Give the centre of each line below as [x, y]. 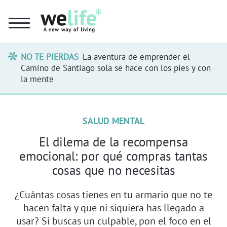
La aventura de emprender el [136, 56]
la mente [37, 79]
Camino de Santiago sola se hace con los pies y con [116, 68]
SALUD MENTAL [113, 121]
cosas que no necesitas [113, 170]
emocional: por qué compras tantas [113, 156]
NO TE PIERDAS [50, 56]
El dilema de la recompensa [113, 142]
